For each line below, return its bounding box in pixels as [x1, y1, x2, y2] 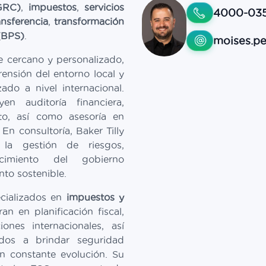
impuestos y [66, 192, 125, 202]
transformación [54, 16, 125, 27]
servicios [84, 2, 124, 12]
